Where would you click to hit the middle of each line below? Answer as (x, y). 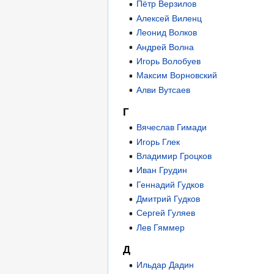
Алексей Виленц (169, 18)
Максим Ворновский (177, 76)
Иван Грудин (162, 170)
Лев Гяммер (161, 227)
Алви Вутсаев (164, 90)
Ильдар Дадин (165, 265)
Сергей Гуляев (166, 213)
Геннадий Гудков (170, 184)
